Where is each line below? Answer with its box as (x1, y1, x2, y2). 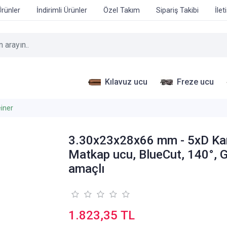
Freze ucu (177, 77, 214, 87)
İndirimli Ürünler (36, 6, 87, 15)
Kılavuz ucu (105, 77, 147, 87)
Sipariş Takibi (156, 6, 199, 15)
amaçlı (68, 162, 105, 176)
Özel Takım (103, 6, 140, 15)
